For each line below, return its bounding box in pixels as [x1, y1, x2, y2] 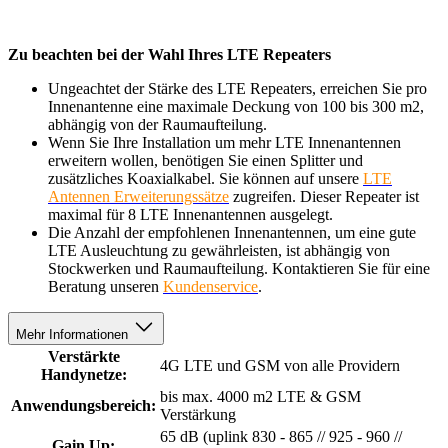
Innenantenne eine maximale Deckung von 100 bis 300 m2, [48, 98, 424, 116]
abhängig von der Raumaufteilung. [48, 116, 267, 134]
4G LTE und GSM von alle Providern [160, 357, 400, 375]
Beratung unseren [48, 278, 163, 296]
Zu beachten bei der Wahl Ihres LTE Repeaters [8, 46, 331, 64]
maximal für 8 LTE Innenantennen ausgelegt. [48, 206, 333, 224]
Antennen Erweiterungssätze [48, 188, 229, 206]
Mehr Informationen [16, 327, 132, 343]
